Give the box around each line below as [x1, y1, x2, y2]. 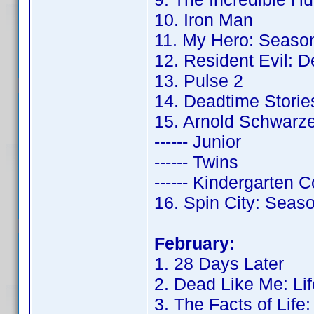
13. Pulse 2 [154, 71, 243, 90]
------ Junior [154, 132, 241, 151]
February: [154, 233, 235, 253]
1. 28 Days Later [154, 254, 284, 273]
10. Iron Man [154, 10, 253, 29]
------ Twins [154, 152, 238, 172]
